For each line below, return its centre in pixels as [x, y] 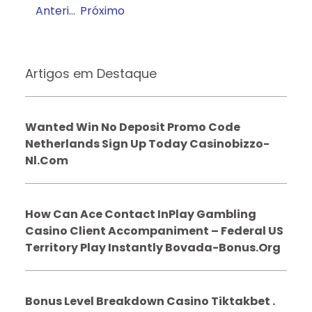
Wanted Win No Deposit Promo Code [132, 127]
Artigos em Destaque [91, 73]
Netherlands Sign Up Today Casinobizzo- [147, 143]
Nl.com [46, 160]
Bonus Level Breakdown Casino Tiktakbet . [150, 301]
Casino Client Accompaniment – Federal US [154, 231]
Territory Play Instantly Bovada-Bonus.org [153, 247]
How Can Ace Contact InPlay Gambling [140, 214]
